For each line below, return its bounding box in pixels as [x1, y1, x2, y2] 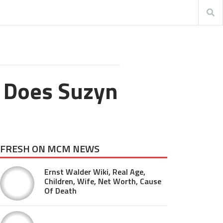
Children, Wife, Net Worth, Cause [44, 175, 161, 187]
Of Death [44, 185, 77, 197]
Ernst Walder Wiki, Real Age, [44, 166, 145, 178]
